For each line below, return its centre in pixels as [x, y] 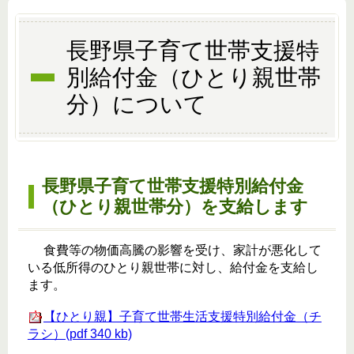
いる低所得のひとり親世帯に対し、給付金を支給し [173, 268]
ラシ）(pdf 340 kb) [79, 334]
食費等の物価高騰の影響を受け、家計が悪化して [174, 250]
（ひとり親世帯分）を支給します [175, 207]
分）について [136, 105]
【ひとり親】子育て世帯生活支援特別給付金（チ [182, 317]
